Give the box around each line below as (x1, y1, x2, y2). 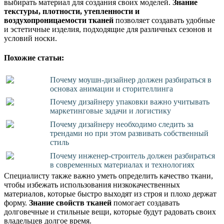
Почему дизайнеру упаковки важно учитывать (50, 97, 210, 106)
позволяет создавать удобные (113, 15, 215, 24)
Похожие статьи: (4, 53, 64, 62)
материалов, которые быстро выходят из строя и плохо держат (4, 189, 216, 198)
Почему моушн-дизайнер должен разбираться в (50, 75, 212, 84)
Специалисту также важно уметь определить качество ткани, (4, 171, 213, 180)
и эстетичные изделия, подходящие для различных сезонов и (4, 24, 212, 33)
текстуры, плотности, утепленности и (4, 6, 139, 15)
